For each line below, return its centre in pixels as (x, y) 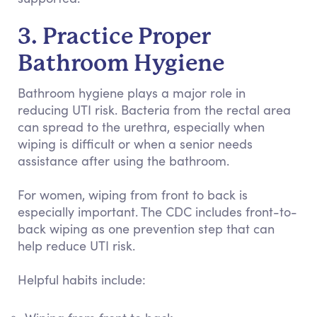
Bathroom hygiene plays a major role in (132, 93)
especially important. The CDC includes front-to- (157, 212)
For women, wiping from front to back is (133, 195)
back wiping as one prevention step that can (146, 229)
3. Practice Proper (114, 36)
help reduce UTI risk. (76, 246)
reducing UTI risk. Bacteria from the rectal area (154, 110)
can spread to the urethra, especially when (141, 127)
